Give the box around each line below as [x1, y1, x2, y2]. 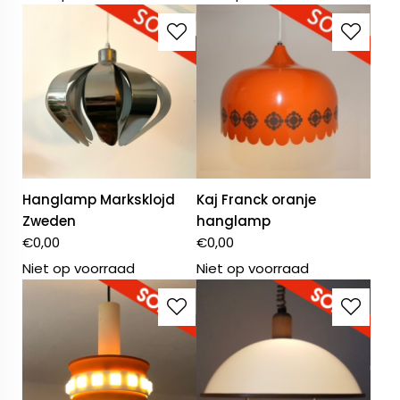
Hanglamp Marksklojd [22, 190, 175, 210]
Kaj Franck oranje [196, 190, 317, 210]
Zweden [22, 212, 76, 231]
